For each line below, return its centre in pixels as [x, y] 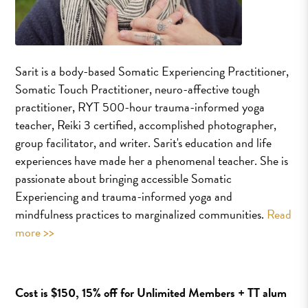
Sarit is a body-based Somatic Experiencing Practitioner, [152, 71]
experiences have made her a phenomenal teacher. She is [152, 161]
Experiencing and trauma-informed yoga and [124, 197]
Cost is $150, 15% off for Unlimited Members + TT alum [151, 293]
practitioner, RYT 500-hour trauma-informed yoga [140, 107]
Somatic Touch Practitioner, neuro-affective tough [138, 89]
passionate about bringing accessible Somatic [124, 179]
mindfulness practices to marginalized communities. [141, 214]
